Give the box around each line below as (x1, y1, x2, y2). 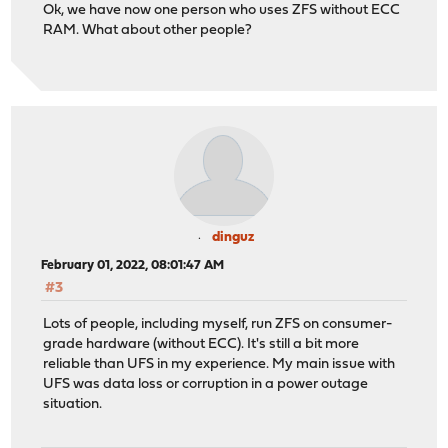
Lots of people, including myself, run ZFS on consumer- (43, 317, 393, 333)
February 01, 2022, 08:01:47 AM (41, 259, 225, 272)
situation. (43, 397, 103, 413)
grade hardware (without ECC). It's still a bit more (43, 337, 360, 353)
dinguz (212, 230, 254, 245)
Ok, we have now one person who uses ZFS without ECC (43, 2, 401, 18)
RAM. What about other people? (43, 22, 253, 38)
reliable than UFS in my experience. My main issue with (43, 357, 396, 373)
